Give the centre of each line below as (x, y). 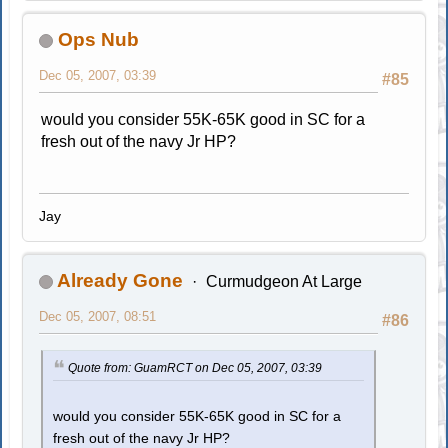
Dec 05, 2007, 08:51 (98, 316)
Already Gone (120, 280)
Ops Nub (99, 39)
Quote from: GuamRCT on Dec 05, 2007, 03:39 (195, 368)
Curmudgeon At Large (283, 281)
